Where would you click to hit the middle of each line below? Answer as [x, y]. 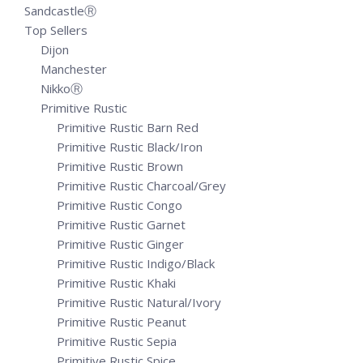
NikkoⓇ [62, 88]
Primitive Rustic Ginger [120, 244]
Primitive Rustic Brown [120, 166]
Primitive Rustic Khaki [116, 283]
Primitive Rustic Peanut [122, 322]
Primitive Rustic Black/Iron [130, 147]
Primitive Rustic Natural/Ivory [139, 302]
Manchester [74, 69]
